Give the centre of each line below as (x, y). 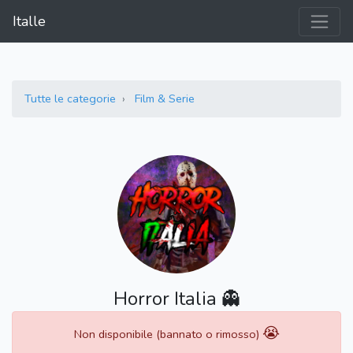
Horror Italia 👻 (176, 299)
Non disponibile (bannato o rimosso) (168, 334)
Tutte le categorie (70, 99)
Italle (29, 22)
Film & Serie (165, 99)
